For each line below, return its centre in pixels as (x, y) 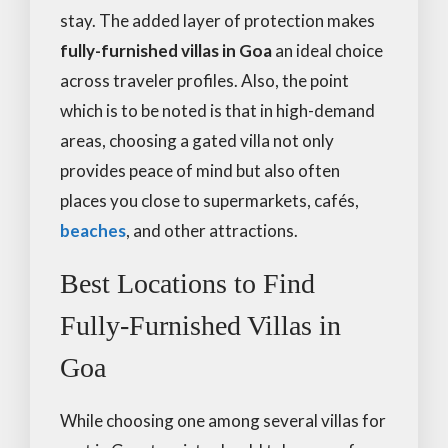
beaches (93, 230)
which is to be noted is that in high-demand (217, 110)
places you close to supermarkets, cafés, (209, 200)
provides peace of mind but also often (200, 170)
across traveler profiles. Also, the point (204, 80)
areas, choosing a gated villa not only (197, 140)
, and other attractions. (212, 230)
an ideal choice (329, 50)
